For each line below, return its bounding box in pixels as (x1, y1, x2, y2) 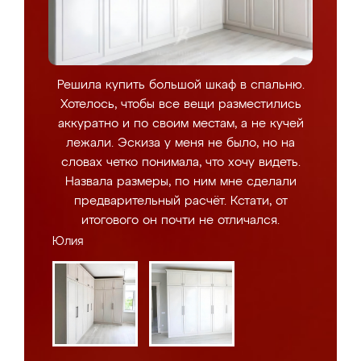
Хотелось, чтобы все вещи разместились (60, 98, 301, 110)
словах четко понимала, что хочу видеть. (60, 156, 301, 168)
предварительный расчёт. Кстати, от (73, 195, 288, 207)
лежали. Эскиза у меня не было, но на (66, 137, 295, 149)
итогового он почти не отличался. (81, 214, 280, 226)
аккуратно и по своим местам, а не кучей (57, 118, 304, 130)
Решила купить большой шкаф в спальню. (56, 79, 305, 91)
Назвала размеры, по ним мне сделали (64, 176, 297, 188)
